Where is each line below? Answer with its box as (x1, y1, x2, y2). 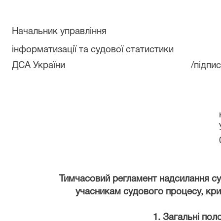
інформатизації (12, 46, 76, 54)
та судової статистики (79, 46, 174, 54)
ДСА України (12, 62, 65, 70)
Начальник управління (12, 28, 107, 36)
